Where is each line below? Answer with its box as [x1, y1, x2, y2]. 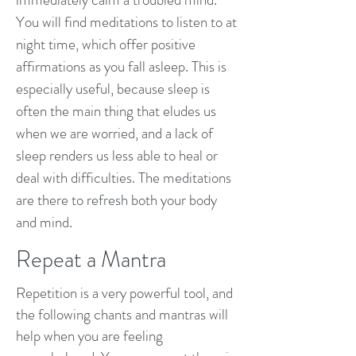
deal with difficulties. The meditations [16, 167, 231, 188]
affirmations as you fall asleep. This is [16, 56, 226, 77]
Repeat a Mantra [16, 243, 166, 276]
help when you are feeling [16, 325, 163, 346]
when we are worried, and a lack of [16, 122, 213, 144]
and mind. [16, 211, 82, 233]
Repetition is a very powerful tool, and [16, 282, 233, 304]
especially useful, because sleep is [16, 78, 210, 99]
